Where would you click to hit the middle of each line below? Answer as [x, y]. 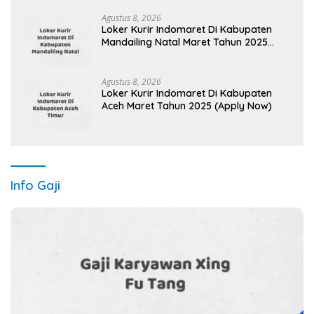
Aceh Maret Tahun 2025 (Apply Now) [187, 106]
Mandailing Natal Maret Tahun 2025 [185, 42]
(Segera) [122, 55]
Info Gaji [35, 186]
